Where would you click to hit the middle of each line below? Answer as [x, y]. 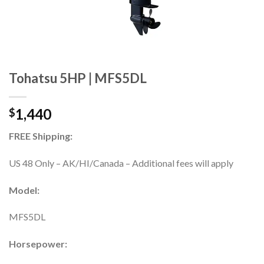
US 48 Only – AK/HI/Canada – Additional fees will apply [121, 163]
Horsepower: [38, 244]
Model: [24, 190]
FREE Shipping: [41, 136]
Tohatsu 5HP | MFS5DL [78, 78]
